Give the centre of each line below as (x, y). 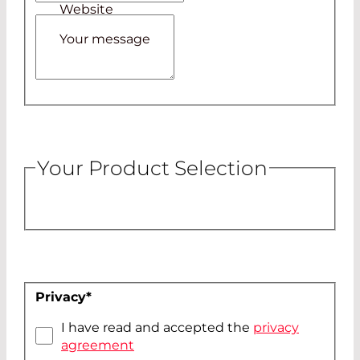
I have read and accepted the (157, 327)
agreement (98, 345)
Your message (105, 39)
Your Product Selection (152, 168)
